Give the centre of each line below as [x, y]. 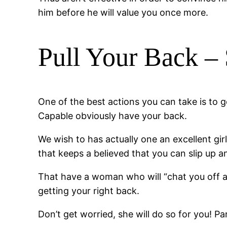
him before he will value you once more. [123, 12]
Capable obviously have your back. [113, 116]
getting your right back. [89, 191]
